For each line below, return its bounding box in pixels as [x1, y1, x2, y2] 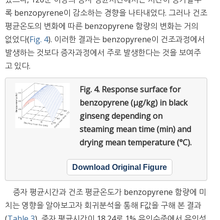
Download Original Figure [72, 163, 167, 172]
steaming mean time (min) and [80, 124, 191, 135]
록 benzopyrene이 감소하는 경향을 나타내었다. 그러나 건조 [5, 7, 207, 19]
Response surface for [102, 84, 181, 95]
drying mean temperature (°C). [80, 137, 192, 148]
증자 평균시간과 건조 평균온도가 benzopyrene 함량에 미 [13, 187, 206, 198]
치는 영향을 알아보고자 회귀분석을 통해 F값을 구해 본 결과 [5, 200, 201, 211]
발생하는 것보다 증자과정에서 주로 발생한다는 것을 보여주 [5, 47, 201, 58]
